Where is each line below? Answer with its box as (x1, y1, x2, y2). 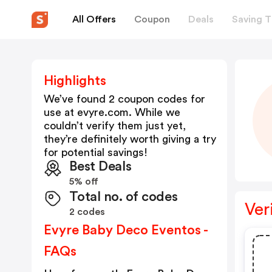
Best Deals (69, 160, 132, 173)
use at (44, 107, 77, 118)
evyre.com (77, 107, 129, 118)
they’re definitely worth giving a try (44, 134, 216, 144)
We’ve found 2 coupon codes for (44, 93, 205, 104)
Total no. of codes (69, 190, 178, 203)
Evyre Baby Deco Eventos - (44, 223, 208, 237)
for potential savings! (44, 147, 148, 158)
